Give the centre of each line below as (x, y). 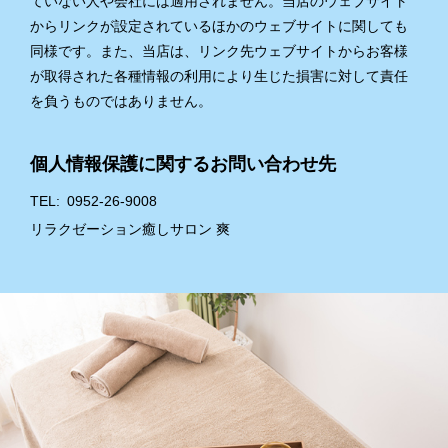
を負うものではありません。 (121, 101)
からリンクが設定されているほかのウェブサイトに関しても (219, 26)
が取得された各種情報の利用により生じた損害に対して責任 (219, 76)
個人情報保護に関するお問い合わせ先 (183, 164)
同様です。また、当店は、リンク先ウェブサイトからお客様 (219, 51)
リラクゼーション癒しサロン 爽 (130, 229)
